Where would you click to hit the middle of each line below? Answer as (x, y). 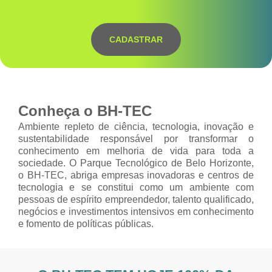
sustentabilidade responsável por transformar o (136, 139)
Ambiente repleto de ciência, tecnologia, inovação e (136, 127)
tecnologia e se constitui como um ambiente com (136, 187)
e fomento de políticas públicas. (86, 224)
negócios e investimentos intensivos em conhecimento (136, 212)
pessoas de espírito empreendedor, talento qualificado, (136, 199)
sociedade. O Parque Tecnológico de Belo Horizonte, (136, 163)
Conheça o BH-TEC (85, 111)
